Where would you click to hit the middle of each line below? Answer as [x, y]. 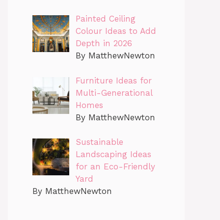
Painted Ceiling [105, 19]
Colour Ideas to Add [116, 31]
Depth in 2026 [104, 43]
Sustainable [99, 142]
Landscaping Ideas [113, 154]
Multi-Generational [114, 93]
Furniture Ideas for [113, 80]
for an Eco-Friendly [115, 167]
